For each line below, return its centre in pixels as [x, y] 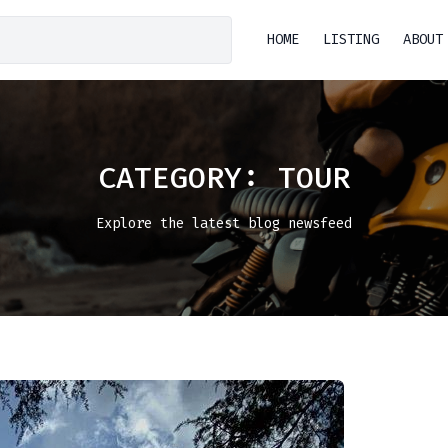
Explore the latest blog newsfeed [224, 223]
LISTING [351, 39]
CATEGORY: [188, 178]
